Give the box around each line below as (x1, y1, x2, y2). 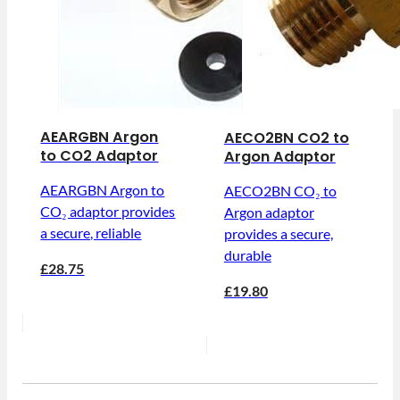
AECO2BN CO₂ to (223, 182, 337, 200)
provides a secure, (223, 225, 333, 243)
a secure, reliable (40, 224, 142, 242)
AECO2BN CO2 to (223, 127, 349, 148)
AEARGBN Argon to (40, 181, 165, 199)
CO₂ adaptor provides (40, 203, 176, 221)
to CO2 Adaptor (40, 145, 159, 166)
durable (223, 246, 271, 264)
